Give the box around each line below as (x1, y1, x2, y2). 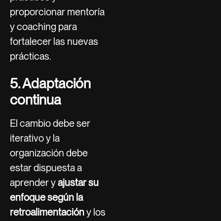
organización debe (10, 147, 88, 159)
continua (10, 91, 61, 108)
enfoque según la (10, 191, 83, 203)
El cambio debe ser (10, 117, 90, 129)
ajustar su (58, 176, 99, 188)
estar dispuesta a (10, 161, 82, 174)
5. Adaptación (10, 74, 91, 92)
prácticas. (10, 50, 51, 62)
